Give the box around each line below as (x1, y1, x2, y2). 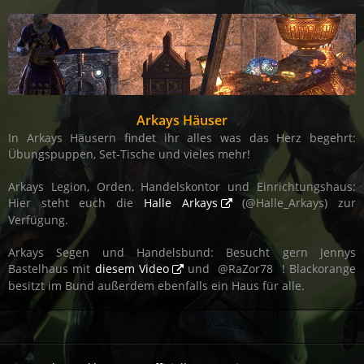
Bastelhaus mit (8, 261, 95, 277)
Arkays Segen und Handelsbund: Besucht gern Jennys (8, 245, 356, 261)
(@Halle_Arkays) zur (232, 195, 357, 211)
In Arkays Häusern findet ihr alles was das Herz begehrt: (8, 130, 356, 146)
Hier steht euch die (8, 195, 144, 211)
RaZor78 (228, 261, 274, 277)
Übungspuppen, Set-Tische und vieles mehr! (8, 146, 250, 162)
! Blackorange (277, 261, 357, 277)
